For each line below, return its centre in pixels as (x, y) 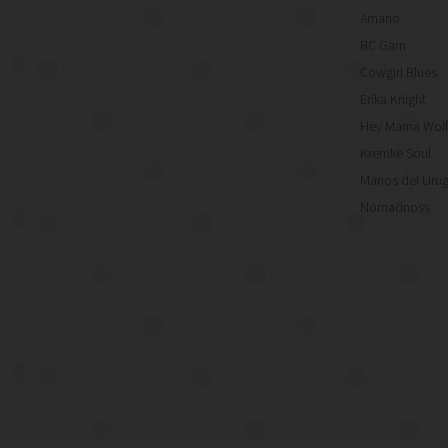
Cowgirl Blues (398, 72)
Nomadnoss (395, 207)
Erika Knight (393, 99)
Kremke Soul (395, 153)
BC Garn (383, 45)
